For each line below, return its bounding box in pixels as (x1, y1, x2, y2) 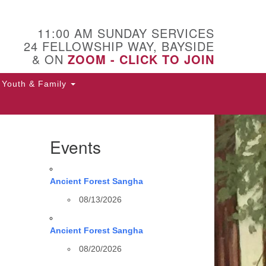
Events (49, 135, 101, 159)
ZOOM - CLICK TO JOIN (68, 50, 214, 68)
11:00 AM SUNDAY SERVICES (37, 24, 214, 42)
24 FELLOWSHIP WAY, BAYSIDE (24, 37, 214, 55)
